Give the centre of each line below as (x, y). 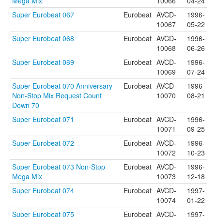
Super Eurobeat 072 (43, 143)
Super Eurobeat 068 (43, 38)
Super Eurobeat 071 (43, 119)
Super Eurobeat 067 (43, 15)
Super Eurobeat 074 (43, 190)
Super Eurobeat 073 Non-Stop (59, 167)
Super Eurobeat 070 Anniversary (62, 86)
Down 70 (26, 105)
